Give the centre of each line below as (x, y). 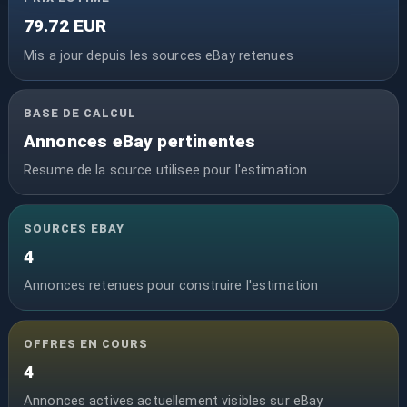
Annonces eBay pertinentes (139, 142)
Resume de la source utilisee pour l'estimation (165, 170)
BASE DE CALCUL (80, 114)
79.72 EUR (65, 26)
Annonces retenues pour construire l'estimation (171, 286)
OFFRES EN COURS (86, 343)
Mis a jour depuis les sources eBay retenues (158, 55)
